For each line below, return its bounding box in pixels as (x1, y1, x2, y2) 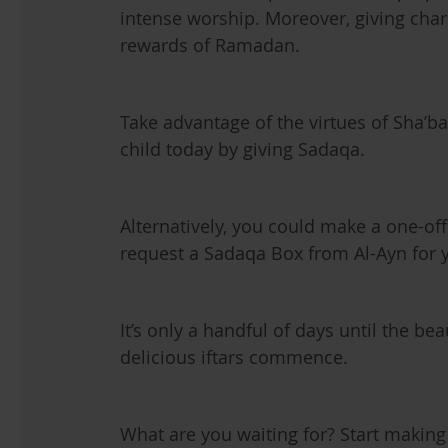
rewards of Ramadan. (120, 33, 300, 57)
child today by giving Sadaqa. (120, 137, 365, 161)
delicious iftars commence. (120, 345, 353, 369)
